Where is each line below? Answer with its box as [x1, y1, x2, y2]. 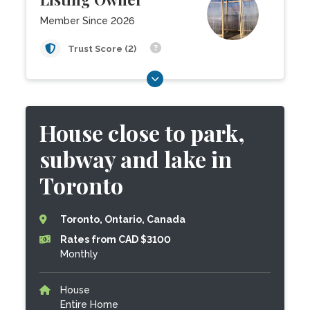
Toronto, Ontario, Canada [60, 214, 186, 225]
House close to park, [39, 118, 246, 147]
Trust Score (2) [68, 44, 139, 54]
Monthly [60, 248, 99, 259]
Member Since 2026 [40, 15, 135, 26]
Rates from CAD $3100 [60, 234, 172, 245]
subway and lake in [39, 144, 232, 174]
